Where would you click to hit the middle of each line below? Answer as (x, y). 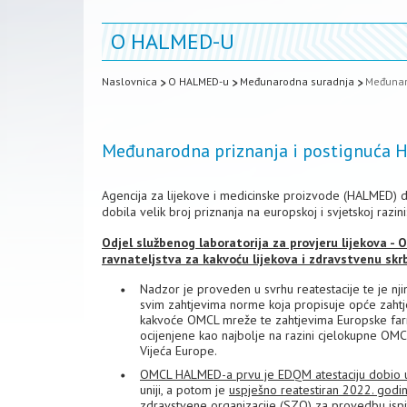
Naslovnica (129, 81)
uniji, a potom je (184, 390)
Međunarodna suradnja (297, 81)
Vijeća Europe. (179, 351)
